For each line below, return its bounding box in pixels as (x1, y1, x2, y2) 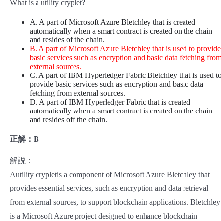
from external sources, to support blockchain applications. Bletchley (10, 198, 220, 207)
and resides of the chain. (30, 36, 105, 44)
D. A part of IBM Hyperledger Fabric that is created (30, 98, 190, 107)
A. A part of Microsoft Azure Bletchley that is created (30, 18, 195, 27)
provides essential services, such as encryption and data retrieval (10, 184, 208, 193)
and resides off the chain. (30, 115, 107, 124)
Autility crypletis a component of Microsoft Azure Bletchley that (10, 170, 210, 179)
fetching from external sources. (30, 89, 125, 98)
